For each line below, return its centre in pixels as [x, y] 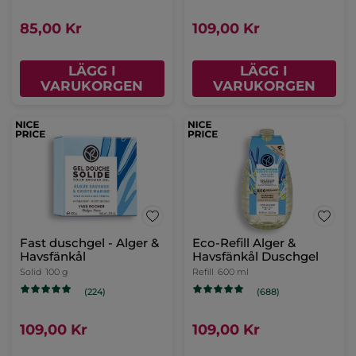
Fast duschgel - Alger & [89, 243]
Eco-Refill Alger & [244, 243]
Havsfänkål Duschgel [255, 257]
